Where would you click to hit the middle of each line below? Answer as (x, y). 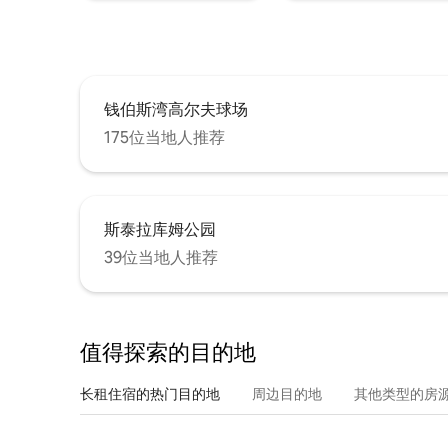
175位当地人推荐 (164, 138)
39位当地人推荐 (161, 258)
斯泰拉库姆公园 (160, 230)
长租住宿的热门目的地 (150, 394)
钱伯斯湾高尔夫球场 (176, 110)
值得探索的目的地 (168, 353)
